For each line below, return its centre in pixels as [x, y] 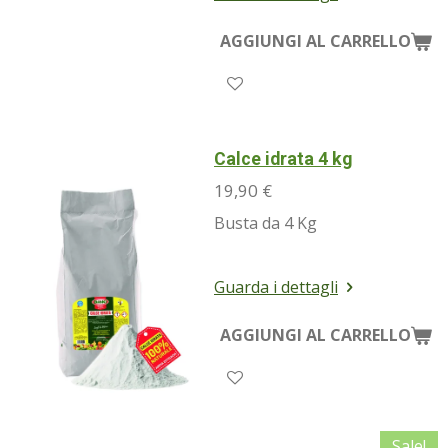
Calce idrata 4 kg [283, 158]
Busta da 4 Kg [265, 222]
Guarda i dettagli [276, 286]
